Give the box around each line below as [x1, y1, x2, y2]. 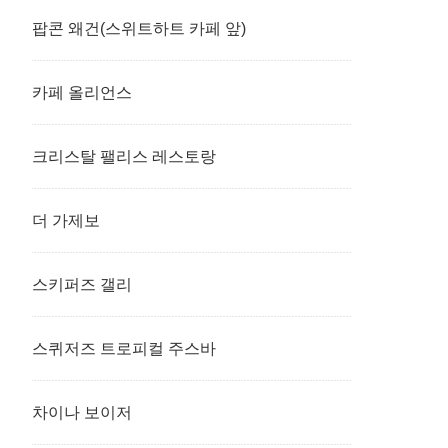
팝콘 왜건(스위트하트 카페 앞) [32, 20, 246, 37]
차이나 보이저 [32, 404, 132, 421]
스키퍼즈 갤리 [32, 276, 132, 293]
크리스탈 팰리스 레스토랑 [32, 148, 216, 165]
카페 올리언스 [32, 84, 132, 101]
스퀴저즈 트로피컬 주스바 [32, 340, 216, 357]
